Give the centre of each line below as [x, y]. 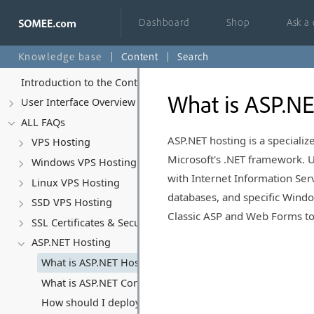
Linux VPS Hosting [75, 182]
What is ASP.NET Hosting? [102, 263]
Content [139, 56]
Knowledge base [60, 56]
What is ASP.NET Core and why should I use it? [151, 282]
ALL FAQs [43, 122]
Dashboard [164, 22]
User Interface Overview [78, 102]
